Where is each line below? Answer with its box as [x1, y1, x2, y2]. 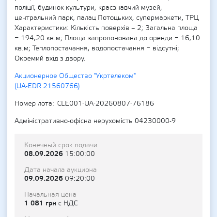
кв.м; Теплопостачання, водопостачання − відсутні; [15, 44, 179, 53]
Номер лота [15, 99, 52, 108]
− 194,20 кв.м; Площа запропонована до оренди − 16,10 [15, 34, 200, 43]
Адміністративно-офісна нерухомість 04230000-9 [15, 117, 176, 125]
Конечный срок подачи [24, 141, 97, 150]
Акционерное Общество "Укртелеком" [15, 72, 136, 80]
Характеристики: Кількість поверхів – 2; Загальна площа [15, 24, 198, 32]
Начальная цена [24, 190, 77, 199]
